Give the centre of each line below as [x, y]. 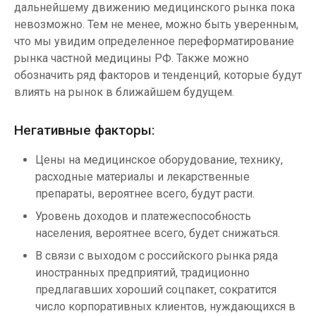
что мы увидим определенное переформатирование [154, 42]
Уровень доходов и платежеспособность [143, 217]
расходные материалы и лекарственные [142, 177]
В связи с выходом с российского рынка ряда [157, 256]
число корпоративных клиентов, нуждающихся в [165, 307]
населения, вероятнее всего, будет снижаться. [158, 233]
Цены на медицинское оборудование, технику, [159, 160]
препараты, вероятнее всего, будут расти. [145, 194]
